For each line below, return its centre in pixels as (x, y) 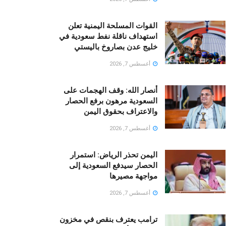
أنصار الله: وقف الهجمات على (110, 91)
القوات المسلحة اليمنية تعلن (113, 26)
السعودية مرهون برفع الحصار (111, 101)
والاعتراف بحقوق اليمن (121, 112)
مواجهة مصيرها (133, 176)
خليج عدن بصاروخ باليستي (116, 47)
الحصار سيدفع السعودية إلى (113, 166)
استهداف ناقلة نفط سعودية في (108, 37)
